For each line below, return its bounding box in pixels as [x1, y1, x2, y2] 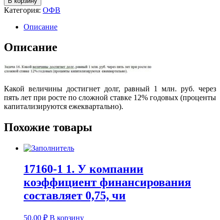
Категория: [4, 5, 43, 14]
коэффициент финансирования [24, 176, 191, 189]
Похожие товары [4, 121, 92, 134]
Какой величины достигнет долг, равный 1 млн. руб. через [4, 84, 216, 93]
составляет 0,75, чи [24, 189, 126, 202]
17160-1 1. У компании [24, 163, 143, 176]
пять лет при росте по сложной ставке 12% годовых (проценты [4, 93, 216, 102]
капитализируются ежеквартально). [4, 102, 123, 111]
